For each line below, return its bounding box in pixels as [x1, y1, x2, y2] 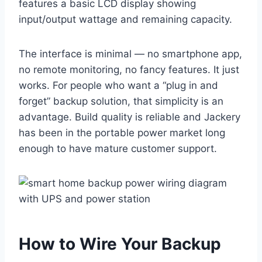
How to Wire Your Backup [19, 234, 221, 254]
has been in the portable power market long [19, 127, 225, 139]
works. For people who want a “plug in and [19, 80, 218, 92]
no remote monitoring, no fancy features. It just [19, 64, 239, 76]
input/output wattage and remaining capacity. [19, 13, 232, 26]
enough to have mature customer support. [19, 143, 217, 155]
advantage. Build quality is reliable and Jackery [19, 111, 240, 123]
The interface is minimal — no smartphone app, [19, 48, 242, 60]
